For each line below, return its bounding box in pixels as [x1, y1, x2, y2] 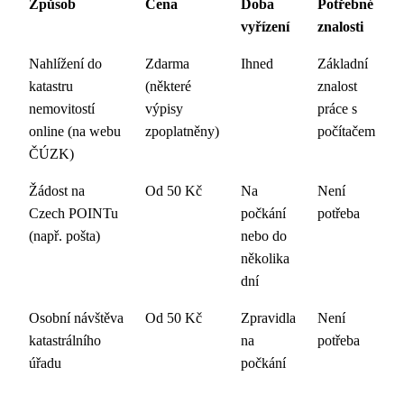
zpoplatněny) [145, 124, 219, 139]
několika [241, 251, 289, 266]
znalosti [317, 19, 363, 34]
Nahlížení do [29, 56, 102, 71]
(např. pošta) [29, 228, 100, 243]
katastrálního [29, 333, 101, 348]
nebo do [241, 228, 287, 243]
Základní [317, 56, 368, 71]
